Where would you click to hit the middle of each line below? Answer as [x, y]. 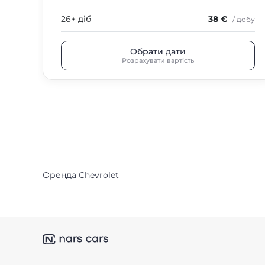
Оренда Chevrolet [81, 175]
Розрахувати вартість [158, 60]
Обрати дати [158, 51]
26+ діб [76, 19]
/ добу [244, 19]
